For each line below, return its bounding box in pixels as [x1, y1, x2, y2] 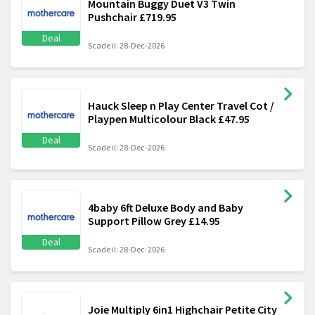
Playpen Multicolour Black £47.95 [88, 112, 250, 127]
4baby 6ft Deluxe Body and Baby [88, 200, 243, 215]
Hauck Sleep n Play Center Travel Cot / [88, 98, 274, 113]
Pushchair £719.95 [88, 10, 176, 25]
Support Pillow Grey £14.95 [88, 214, 220, 229]
